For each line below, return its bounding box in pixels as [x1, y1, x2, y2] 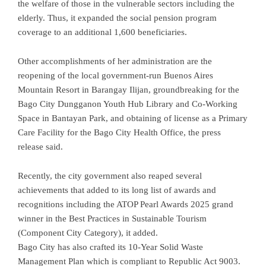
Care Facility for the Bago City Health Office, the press [18, 127, 221, 137]
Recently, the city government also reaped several [18, 170, 202, 180]
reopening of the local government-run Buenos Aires [18, 70, 213, 80]
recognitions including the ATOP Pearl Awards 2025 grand [18, 199, 233, 209]
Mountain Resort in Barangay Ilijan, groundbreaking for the [18, 84, 239, 94]
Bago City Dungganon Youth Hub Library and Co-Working [18, 99, 237, 109]
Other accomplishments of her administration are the [18, 56, 212, 66]
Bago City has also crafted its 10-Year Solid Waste [18, 242, 203, 252]
